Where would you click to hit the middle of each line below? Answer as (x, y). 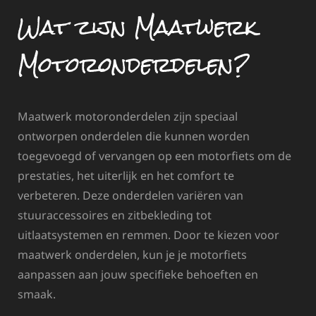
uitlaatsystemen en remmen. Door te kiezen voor (148, 235)
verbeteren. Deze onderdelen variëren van (130, 196)
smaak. (37, 294)
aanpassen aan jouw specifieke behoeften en (138, 275)
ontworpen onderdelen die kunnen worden (134, 136)
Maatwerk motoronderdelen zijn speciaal (128, 117)
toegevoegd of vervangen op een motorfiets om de (154, 156)
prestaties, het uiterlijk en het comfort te (126, 176)
